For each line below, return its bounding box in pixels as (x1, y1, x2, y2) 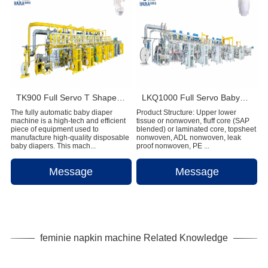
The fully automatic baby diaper (10, 108, 112, 117)
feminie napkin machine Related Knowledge (40, 233, 228, 243)
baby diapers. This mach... (10, 141, 96, 150)
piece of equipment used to (10, 124, 99, 133)
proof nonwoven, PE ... (136, 141, 210, 150)
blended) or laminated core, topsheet (136, 124, 257, 133)
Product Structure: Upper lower (136, 108, 237, 117)
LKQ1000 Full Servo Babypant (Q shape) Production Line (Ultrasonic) (240, 92, 249, 102)
